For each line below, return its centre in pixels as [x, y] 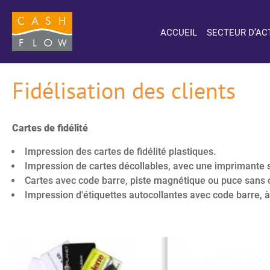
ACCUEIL [179, 33]
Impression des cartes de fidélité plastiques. [120, 151]
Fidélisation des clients [124, 91]
